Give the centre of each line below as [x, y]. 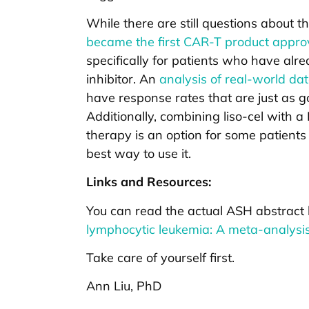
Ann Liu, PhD [124, 286]
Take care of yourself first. [160, 257]
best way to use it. [139, 153]
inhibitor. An [123, 79]
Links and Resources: [149, 182]
